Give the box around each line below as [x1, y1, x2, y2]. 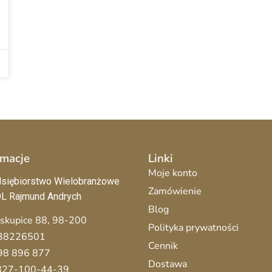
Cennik [148, 239, 178, 253]
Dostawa [148, 257, 187, 271]
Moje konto [148, 166, 197, 180]
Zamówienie [148, 184, 202, 198]
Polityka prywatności [148, 220, 239, 234]
